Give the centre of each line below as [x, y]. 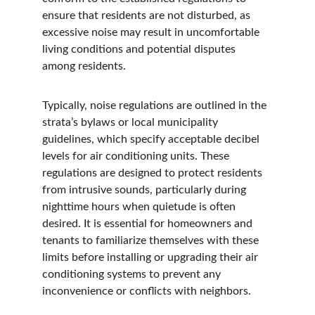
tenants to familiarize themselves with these [152, 240]
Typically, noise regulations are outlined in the [156, 105]
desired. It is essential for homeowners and [149, 224]
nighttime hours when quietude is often [140, 207]
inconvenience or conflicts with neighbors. [147, 291]
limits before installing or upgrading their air [152, 257]
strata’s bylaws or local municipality [131, 122]
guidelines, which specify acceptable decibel [152, 139]
